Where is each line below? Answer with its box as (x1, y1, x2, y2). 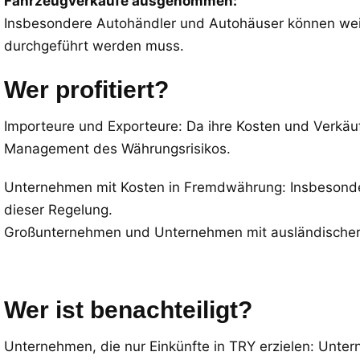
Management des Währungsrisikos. (4, 141, 231, 157)
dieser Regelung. (4, 202, 112, 218)
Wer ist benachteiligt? (4, 297, 252, 323)
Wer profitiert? (4, 76, 169, 103)
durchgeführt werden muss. (4, 38, 184, 54)
